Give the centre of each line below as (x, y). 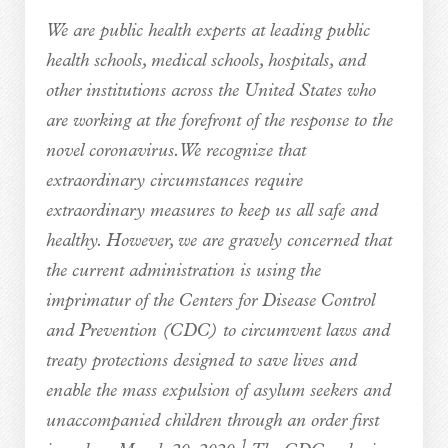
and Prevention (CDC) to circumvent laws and (217, 331)
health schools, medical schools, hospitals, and (205, 61)
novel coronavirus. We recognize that (175, 151)
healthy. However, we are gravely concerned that (218, 241)
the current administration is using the (183, 271)
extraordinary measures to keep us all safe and (211, 211)
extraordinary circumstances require (174, 181)
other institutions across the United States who (210, 91)
